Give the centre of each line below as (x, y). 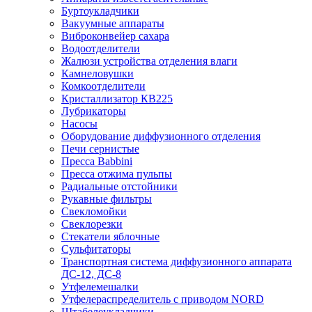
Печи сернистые (100, 148)
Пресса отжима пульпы (117, 173)
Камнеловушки (97, 73)
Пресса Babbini (97, 161)
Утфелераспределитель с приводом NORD (163, 299)
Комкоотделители (103, 86)
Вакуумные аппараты (113, 23)
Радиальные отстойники (119, 186)
